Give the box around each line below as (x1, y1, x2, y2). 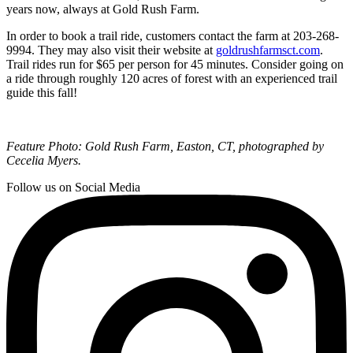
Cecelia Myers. (6, 153, 81, 167)
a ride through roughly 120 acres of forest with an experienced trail (6, 71, 337, 85)
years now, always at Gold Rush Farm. (6, 2, 203, 16)
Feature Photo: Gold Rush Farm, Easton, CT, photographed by (6, 139, 324, 153)
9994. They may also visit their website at (6, 43, 216, 57)
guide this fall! (6, 85, 77, 99)
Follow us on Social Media (6, 180, 140, 194)
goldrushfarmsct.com (216, 43, 320, 57)
